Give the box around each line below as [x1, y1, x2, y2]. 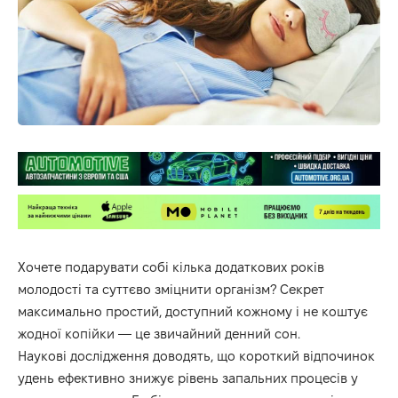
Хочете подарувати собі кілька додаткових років [18, 259, 324, 275]
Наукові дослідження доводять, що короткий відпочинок [18, 347, 375, 363]
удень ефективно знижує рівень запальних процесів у [18, 370, 358, 386]
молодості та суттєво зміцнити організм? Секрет [18, 281, 324, 297]
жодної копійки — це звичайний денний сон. [18, 325, 300, 341]
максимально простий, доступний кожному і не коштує [18, 303, 368, 319]
